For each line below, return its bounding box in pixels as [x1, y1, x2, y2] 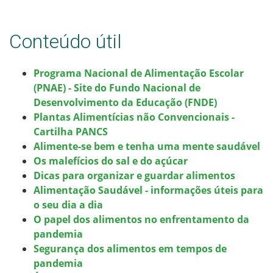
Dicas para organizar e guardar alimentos [34, 168, 235, 182]
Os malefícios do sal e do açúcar [34, 154, 188, 168]
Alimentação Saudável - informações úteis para [34, 183, 263, 197]
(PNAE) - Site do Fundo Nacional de [34, 80, 200, 94]
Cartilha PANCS [34, 124, 108, 138]
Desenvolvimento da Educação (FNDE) [34, 95, 217, 109]
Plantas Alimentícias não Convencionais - [34, 110, 235, 124]
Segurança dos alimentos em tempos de [34, 241, 227, 255]
